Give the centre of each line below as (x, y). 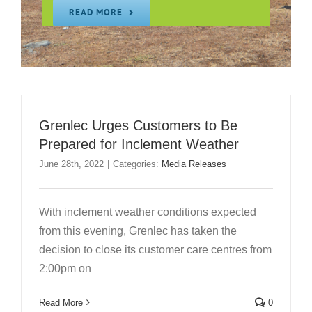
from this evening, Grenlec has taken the (138, 231)
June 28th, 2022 (71, 164)
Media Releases (194, 164)
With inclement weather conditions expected (148, 212)
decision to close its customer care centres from (155, 249)
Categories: (137, 164)
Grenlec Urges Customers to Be (138, 125)
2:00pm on (65, 268)
